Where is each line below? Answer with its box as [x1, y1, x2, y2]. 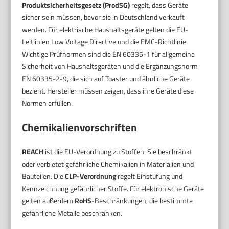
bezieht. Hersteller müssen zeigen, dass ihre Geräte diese [22, 85, 194, 96]
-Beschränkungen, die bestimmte [91, 195, 193, 206]
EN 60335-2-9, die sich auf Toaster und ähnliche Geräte [22, 73, 190, 84]
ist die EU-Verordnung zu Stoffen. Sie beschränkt [43, 146, 193, 157]
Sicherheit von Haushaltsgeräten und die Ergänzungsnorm [22, 61, 198, 72]
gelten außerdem [22, 195, 75, 206]
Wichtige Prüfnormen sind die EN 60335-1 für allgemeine [22, 49, 195, 59]
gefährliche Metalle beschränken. [22, 208, 123, 218]
